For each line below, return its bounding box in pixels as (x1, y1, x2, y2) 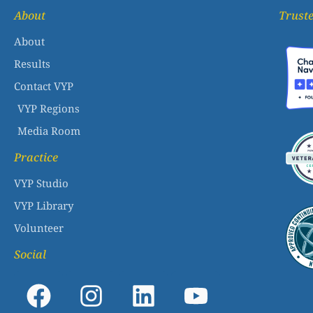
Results (14, 57, 50, 71)
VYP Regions (17, 101, 80, 116)
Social (14, 247, 46, 263)
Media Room (17, 124, 80, 138)
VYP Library (14, 198, 73, 213)
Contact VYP (14, 79, 73, 94)
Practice (14, 150, 58, 166)
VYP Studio (14, 176, 68, 191)
